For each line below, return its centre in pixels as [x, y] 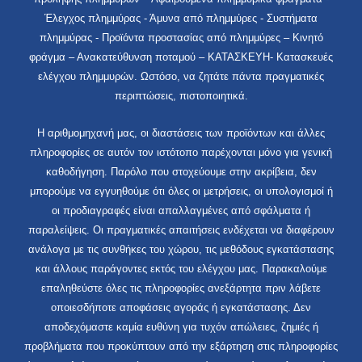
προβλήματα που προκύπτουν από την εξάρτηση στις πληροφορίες [181, 347]
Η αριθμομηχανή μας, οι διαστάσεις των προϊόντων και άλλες [181, 133]
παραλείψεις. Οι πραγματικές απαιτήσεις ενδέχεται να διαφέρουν [181, 230]
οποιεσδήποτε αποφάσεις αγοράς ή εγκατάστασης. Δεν [181, 308]
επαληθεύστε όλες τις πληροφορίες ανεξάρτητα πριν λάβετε [181, 288]
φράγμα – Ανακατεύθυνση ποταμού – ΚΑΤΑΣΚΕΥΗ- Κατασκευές [181, 57]
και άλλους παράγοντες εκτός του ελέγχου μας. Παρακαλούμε [181, 269]
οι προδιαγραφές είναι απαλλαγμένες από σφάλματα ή [181, 211]
